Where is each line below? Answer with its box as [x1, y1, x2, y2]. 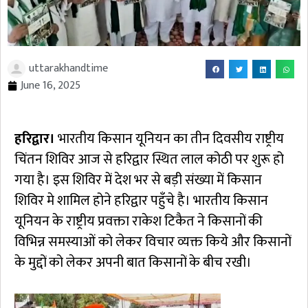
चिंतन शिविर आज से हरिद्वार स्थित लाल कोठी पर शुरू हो [14, 148, 284, 172]
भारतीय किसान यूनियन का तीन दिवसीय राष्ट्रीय [55, 127, 284, 151]
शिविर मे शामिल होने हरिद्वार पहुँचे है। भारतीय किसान [14, 189, 268, 213]
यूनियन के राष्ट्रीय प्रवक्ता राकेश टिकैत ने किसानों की [14, 210, 263, 234]
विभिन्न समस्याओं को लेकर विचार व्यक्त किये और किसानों [14, 230, 291, 254]
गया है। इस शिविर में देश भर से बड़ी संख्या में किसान [14, 168, 262, 192]
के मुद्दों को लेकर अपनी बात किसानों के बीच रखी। [14, 251, 252, 275]
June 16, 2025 [21, 76, 80, 96]
